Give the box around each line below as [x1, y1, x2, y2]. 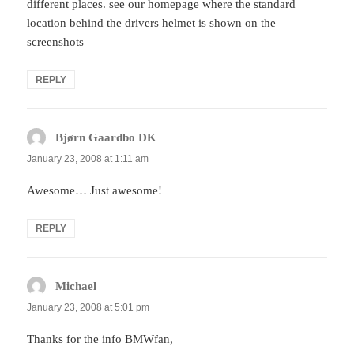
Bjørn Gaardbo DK [55, 130, 157, 144]
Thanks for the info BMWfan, [27, 333, 174, 346]
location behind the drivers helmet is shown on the [27, 16, 277, 29]
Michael [55, 280, 97, 292]
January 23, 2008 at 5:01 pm [27, 302, 150, 313]
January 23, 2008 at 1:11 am [27, 153, 149, 164]
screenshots [27, 35, 85, 48]
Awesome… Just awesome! [27, 184, 163, 197]
